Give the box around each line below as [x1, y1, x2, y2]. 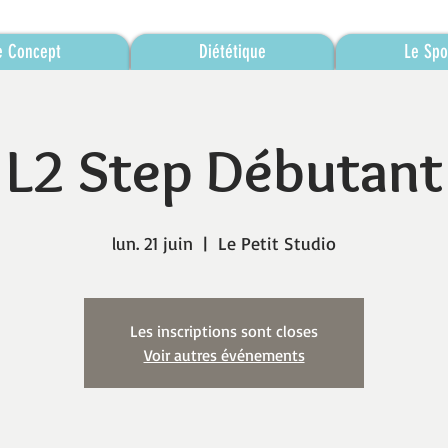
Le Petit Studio [218, 232, 336, 254]
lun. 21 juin [112, 232, 193, 254]
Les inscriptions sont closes [130, 321, 318, 341]
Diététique [199, 40, 266, 63]
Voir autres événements [143, 345, 305, 365]
